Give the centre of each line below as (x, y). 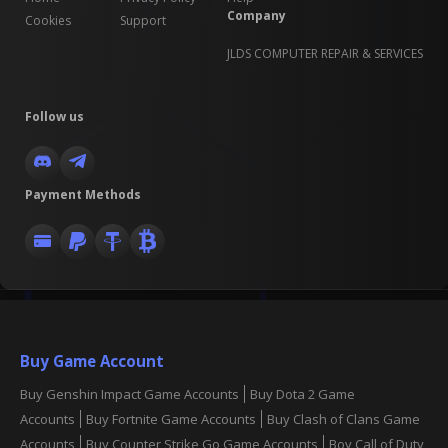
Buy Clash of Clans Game (343, 419)
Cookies (48, 20)
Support (143, 20)
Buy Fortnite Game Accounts (171, 419)
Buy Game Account (92, 361)
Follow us (54, 116)
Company (256, 15)
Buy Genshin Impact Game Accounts (129, 394)
